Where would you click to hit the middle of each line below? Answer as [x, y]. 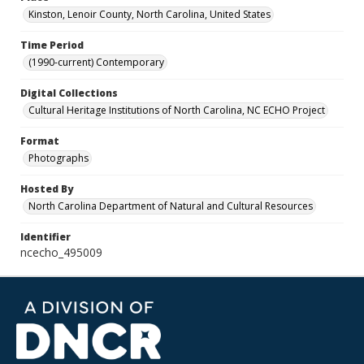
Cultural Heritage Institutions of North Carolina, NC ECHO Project [177, 110]
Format [40, 141]
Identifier [45, 237]
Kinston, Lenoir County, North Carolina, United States [149, 14]
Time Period [52, 45]
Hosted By [47, 189]
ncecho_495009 [61, 252]
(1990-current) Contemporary [96, 62]
